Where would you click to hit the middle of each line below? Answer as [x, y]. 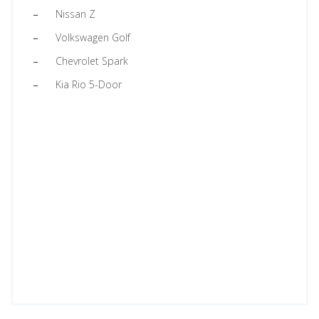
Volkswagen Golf [93, 37]
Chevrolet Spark [92, 61]
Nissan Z [75, 14]
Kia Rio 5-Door [89, 84]
